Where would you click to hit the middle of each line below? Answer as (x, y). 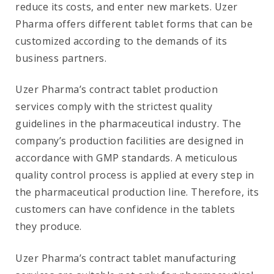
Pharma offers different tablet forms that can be (134, 24)
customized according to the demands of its (121, 41)
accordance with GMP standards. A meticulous (127, 158)
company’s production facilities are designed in (130, 141)
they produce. (49, 227)
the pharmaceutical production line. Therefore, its (137, 192)
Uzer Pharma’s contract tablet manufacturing (126, 258)
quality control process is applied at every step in (135, 175)
